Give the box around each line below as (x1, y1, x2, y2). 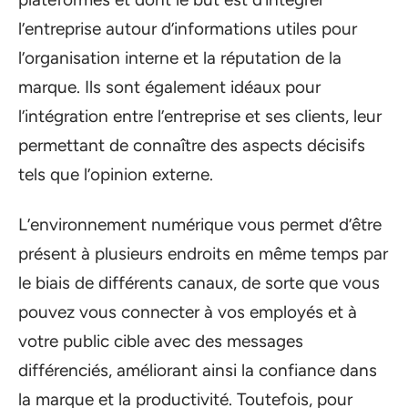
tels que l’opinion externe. (18, 164, 213, 185)
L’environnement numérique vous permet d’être (18, 213, 382, 235)
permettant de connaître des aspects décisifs (18, 135, 365, 156)
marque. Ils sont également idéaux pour (18, 76, 321, 97)
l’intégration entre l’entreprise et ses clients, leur (18, 106, 382, 127)
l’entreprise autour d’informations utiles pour (18, 18, 357, 39)
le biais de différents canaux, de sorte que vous (18, 271, 380, 293)
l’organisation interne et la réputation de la (18, 47, 342, 68)
